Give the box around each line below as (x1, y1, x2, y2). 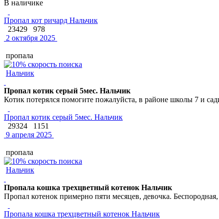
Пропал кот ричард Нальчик (4, 16, 98, 24)
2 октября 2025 (4, 33, 55, 42)
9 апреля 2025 (4, 130, 52, 139)
